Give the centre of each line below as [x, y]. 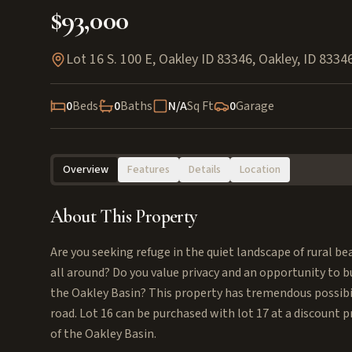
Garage [255, 106]
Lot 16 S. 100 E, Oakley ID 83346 [159, 59]
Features [148, 170]
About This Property [124, 216]
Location [260, 170]
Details [205, 170]
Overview [86, 170]
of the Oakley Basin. [103, 334]
